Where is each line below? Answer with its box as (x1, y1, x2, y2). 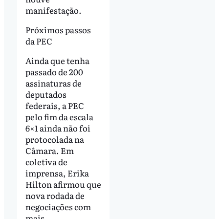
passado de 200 (25, 65, 83, 78)
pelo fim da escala (25, 110, 93, 123)
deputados (25, 88, 66, 100)
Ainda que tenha (25, 54, 89, 66)
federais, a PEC (25, 99, 84, 111)
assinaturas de (25, 76, 82, 89)
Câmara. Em (25, 144, 74, 156)
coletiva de (25, 155, 67, 168)
